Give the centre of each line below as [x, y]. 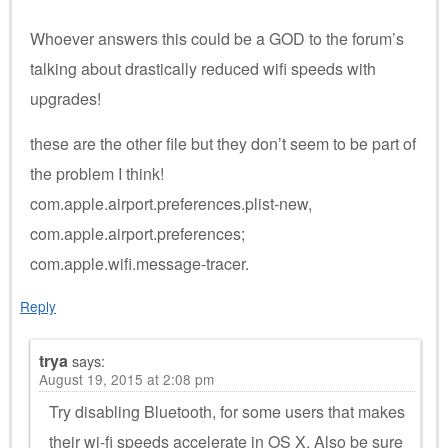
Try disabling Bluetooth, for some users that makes [227, 411]
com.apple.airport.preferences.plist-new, [171, 203]
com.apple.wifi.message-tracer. [139, 263]
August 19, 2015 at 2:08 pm [126, 378]
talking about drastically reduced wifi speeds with [203, 68]
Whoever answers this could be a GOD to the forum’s [217, 38]
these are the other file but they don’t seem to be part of [223, 143]
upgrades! [65, 98]
